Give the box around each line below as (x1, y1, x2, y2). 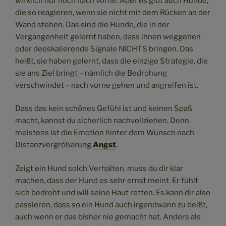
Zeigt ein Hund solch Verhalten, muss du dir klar (15, 163, 183, 173)
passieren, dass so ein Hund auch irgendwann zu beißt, (15, 200, 207, 209)
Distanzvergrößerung (15, 140, 93, 150)
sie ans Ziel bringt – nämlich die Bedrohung (15, 68, 167, 78)
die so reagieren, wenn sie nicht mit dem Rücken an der (15, 8, 210, 17)
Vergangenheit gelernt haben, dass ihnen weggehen (15, 32, 201, 41)
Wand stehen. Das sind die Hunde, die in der (15, 20, 169, 29)
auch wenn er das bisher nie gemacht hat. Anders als (15, 212, 201, 221)
